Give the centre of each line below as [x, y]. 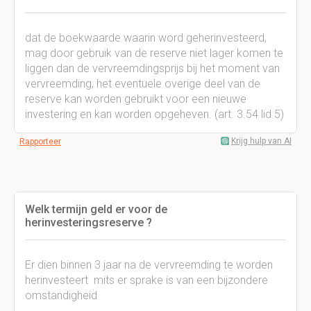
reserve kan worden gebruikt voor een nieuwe [136, 99]
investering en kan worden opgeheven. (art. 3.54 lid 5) [154, 114]
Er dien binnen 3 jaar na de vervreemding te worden [149, 265]
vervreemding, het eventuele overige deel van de [143, 84]
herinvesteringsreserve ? [89, 222]
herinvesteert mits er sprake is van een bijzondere [146, 280]
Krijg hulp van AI [261, 141]
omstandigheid [61, 295]
